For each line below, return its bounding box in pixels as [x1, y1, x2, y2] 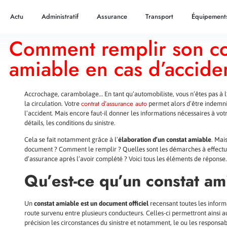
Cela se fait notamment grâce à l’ [24, 136, 118, 144]
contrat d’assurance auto [81, 99, 147, 108]
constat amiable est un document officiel [34, 199, 148, 207]
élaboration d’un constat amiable [118, 136, 211, 144]
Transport [145, 12, 173, 21]
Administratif [41, 12, 79, 21]
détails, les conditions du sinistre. [24, 119, 116, 127]
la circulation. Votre [24, 100, 81, 107]
